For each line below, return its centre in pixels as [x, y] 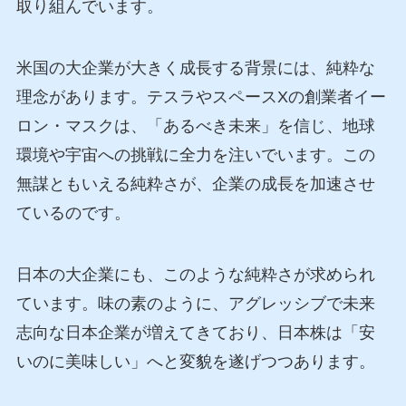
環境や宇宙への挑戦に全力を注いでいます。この [195, 155]
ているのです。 [73, 213]
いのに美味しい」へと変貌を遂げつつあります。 [195, 362]
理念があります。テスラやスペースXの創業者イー [201, 97]
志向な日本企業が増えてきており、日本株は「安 [195, 333]
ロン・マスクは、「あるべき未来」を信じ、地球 [195, 126]
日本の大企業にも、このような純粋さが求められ [195, 275]
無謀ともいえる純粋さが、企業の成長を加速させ [195, 184]
